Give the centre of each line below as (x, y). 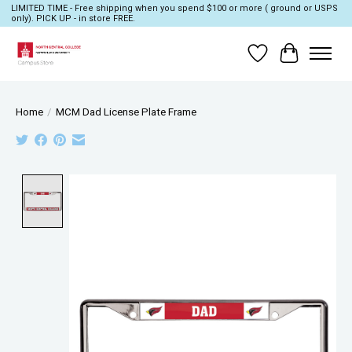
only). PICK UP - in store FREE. (73, 19)
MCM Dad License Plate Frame (126, 112)
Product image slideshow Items (157, 181)
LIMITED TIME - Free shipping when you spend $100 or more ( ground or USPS (174, 9)
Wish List (283, 60)
